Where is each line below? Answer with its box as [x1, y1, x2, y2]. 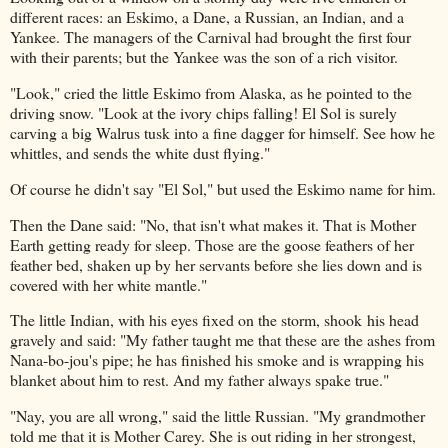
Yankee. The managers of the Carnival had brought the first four [10, 26, 411, 48]
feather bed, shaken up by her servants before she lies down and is [10, 253, 422, 275]
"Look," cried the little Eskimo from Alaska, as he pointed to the [10, 81, 412, 103]
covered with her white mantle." [10, 273, 207, 295]
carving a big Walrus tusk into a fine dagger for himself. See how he [10, 121, 435, 143]
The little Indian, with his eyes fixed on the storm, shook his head [10, 309, 419, 331]
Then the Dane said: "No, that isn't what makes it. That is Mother [10, 213, 416, 235]
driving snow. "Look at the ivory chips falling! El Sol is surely [10, 101, 397, 123]
